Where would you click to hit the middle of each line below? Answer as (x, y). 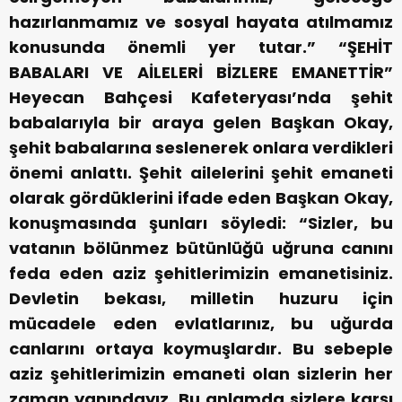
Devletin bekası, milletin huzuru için (201, 299)
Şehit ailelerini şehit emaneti (267, 173)
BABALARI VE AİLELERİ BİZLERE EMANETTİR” (201, 73)
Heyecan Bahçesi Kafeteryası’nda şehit (201, 98)
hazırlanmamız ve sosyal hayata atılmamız (201, 22)
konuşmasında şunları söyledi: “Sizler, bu (201, 223)
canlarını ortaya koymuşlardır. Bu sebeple (201, 349)
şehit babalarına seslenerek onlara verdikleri (201, 148)
